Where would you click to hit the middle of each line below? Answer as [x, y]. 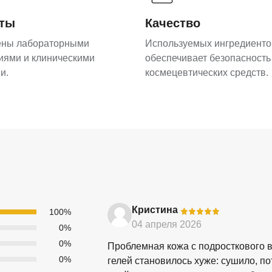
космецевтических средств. [207, 73]
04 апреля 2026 [166, 225]
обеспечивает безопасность [208, 58]
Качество [173, 23]
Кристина [155, 210]
